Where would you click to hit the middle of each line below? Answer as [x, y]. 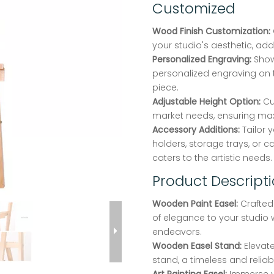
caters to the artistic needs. [212, 158]
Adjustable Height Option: [208, 102]
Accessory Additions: [196, 130]
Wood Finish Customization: [213, 31]
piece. [165, 88]
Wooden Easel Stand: [197, 246]
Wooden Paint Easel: [196, 204]
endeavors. [177, 232]
